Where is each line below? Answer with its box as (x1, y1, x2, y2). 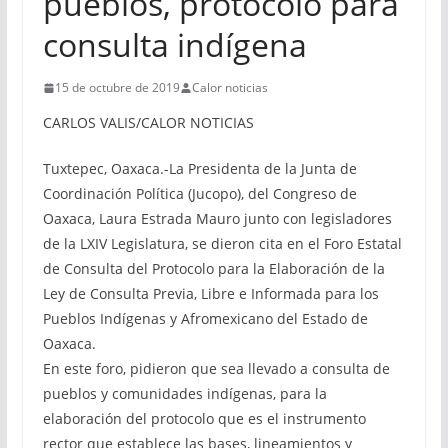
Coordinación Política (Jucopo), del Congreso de (42, 184, 357, 203)
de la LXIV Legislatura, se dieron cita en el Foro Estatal (42, 234, 402, 253)
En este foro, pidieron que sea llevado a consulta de (42, 359, 390, 378)
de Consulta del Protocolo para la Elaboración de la (42, 259, 385, 278)
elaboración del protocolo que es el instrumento (42, 409, 366, 428)
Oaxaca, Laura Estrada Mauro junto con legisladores (42, 209, 392, 228)
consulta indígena (42, 23, 307, 66)
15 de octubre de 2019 (54, 79, 180, 96)
